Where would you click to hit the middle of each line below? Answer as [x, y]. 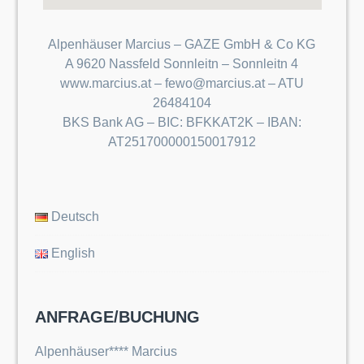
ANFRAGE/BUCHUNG [117, 317]
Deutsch [76, 217]
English [74, 253]
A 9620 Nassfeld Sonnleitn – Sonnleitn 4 [182, 64]
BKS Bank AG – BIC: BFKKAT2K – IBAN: [182, 122]
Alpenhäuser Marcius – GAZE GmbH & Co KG [182, 44]
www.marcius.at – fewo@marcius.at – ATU [182, 83]
